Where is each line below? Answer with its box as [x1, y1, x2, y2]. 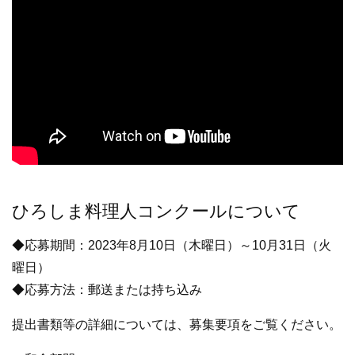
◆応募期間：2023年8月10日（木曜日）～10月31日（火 [12, 239, 331, 253]
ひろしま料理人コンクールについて [12, 201, 300, 222]
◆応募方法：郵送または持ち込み [12, 283, 202, 297]
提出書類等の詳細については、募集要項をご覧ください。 [12, 318, 342, 332]
